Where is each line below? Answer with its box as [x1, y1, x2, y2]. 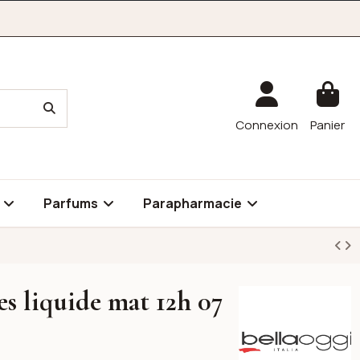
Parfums [43, 194, 100, 212]
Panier [310, 116, 346, 133]
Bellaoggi [237, 286, 289, 303]
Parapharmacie [143, 194, 244, 212]
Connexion [235, 116, 299, 133]
